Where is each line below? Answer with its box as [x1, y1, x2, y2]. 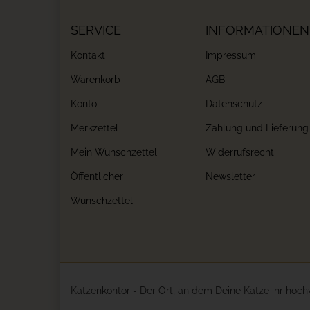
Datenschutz [206, 98, 262, 109]
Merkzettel [71, 122, 118, 134]
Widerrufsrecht [206, 147, 274, 158]
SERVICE [71, 23, 121, 37]
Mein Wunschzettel [71, 147, 157, 158]
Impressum [206, 50, 256, 61]
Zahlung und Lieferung [206, 122, 309, 134]
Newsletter [206, 171, 255, 182]
